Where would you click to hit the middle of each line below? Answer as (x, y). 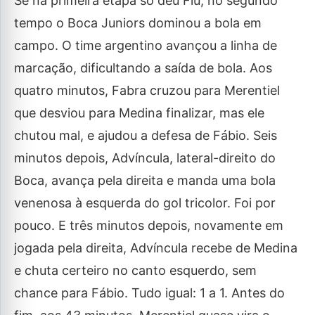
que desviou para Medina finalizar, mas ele (139, 113)
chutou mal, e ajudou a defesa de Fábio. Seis (146, 135)
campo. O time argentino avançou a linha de (146, 45)
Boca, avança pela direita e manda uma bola (145, 180)
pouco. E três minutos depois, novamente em (149, 225)
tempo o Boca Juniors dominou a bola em (138, 23)
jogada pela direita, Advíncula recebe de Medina (156, 248)
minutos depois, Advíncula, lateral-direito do (145, 158)
